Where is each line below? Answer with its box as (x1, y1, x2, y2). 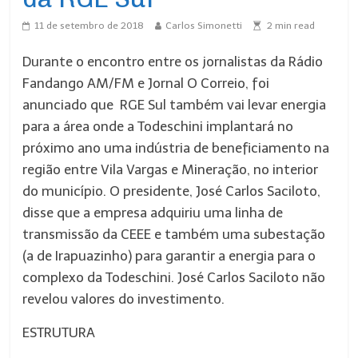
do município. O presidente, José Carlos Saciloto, (22, 183, 321, 199)
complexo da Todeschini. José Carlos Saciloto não (22, 269, 326, 285)
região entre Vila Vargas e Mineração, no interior (22, 161, 319, 177)
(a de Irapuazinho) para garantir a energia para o (22, 248, 316, 264)
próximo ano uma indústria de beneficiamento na (22, 140, 330, 156)
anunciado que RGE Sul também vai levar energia (22, 97, 327, 113)
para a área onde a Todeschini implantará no (22, 118, 294, 134)
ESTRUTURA (22, 324, 96, 340)
